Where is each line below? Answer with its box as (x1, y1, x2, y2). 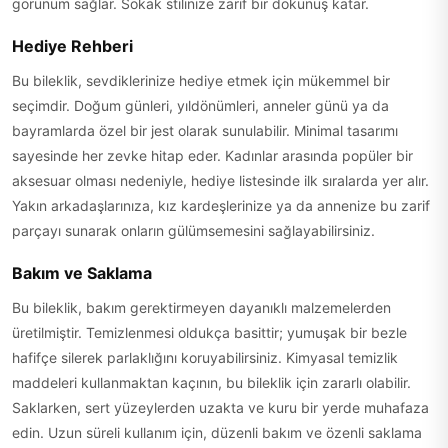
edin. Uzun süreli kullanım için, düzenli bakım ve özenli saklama (12, 424, 422, 441)
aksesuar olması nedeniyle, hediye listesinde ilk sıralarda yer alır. (12, 172, 429, 189)
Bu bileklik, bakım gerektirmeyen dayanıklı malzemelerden (12, 299, 391, 316)
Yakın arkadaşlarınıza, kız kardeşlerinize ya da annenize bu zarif (12, 197, 430, 214)
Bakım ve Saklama (12, 263, 152, 283)
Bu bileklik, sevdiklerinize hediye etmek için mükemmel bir (12, 72, 390, 89)
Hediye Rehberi (12, 36, 133, 56)
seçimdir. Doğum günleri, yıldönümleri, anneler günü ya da (12, 97, 389, 114)
